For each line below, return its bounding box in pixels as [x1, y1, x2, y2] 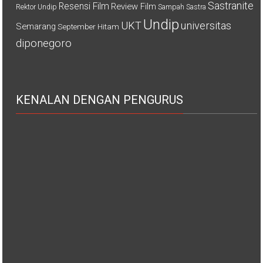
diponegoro [16, 36, 72, 49]
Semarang [16, 21, 56, 32]
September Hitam [58, 21, 120, 31]
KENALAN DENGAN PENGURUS [16, 92, 184, 107]
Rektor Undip [16, 2, 58, 11]
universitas [181, 19, 232, 32]
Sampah [158, 2, 185, 11]
